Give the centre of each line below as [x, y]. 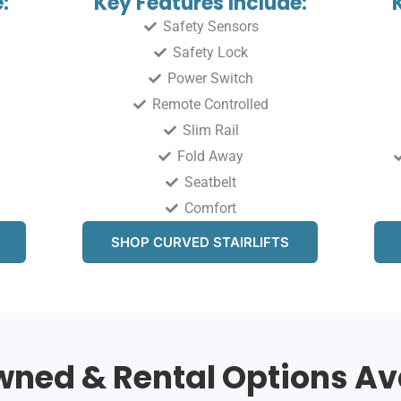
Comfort [211, 209]
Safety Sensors [210, 27]
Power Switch [211, 79]
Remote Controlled [211, 105]
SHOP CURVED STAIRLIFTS [200, 243]
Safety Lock [211, 53]
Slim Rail [210, 131]
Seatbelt [211, 183]
